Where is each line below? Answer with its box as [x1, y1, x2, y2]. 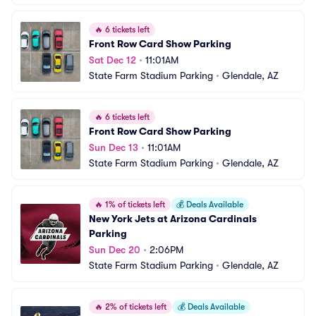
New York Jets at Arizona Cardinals [89, 213, 257, 224]
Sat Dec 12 [89, 54, 136, 66]
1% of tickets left [103, 200, 165, 209]
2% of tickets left [103, 302, 166, 312]
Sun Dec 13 [89, 142, 138, 153]
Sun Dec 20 [89, 244, 140, 255]
